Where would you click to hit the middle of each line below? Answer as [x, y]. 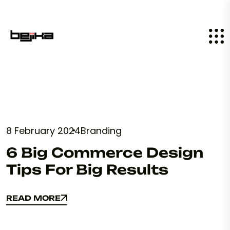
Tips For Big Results [87, 169]
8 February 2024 [43, 131]
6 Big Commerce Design [105, 152]
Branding [101, 131]
